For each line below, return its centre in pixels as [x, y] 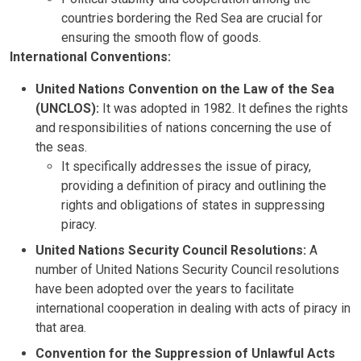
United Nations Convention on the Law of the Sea [185, 89]
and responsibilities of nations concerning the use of [184, 127]
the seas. [61, 147]
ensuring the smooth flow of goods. [161, 37]
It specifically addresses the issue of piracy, [186, 166]
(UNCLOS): [67, 108]
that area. [61, 327]
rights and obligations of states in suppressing [193, 205]
